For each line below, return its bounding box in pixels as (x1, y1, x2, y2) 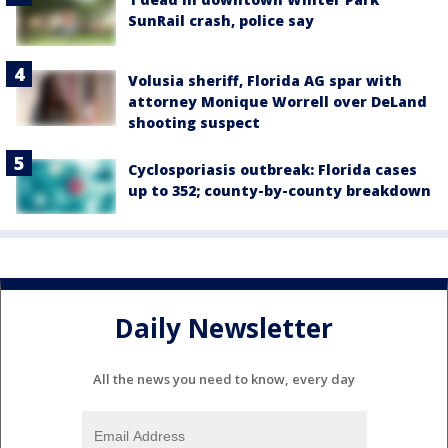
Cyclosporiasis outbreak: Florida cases (128, 159, 417, 179)
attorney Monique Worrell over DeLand (128, 91, 427, 111)
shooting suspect (128, 112, 260, 132)
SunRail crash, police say (128, 11, 314, 31)
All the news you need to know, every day (93, 369, 355, 388)
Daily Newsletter (115, 309, 333, 346)
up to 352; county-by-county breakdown (128, 180, 431, 200)
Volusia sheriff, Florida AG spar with (128, 70, 402, 90)
